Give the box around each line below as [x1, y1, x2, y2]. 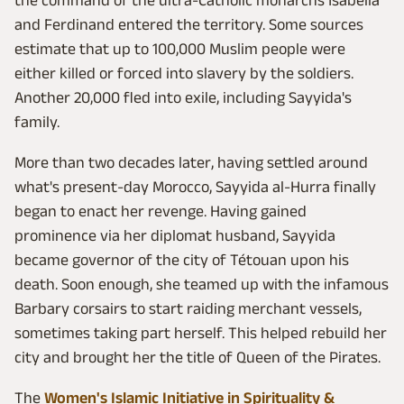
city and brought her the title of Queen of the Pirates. [14, 348, 381, 367]
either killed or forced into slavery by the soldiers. [14, 64, 353, 83]
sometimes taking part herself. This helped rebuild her [14, 324, 387, 343]
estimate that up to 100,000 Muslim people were [14, 40, 345, 59]
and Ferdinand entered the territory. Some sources [14, 15, 363, 34]
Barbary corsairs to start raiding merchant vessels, [14, 299, 362, 318]
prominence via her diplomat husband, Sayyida [14, 226, 335, 245]
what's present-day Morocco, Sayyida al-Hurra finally [14, 178, 376, 197]
